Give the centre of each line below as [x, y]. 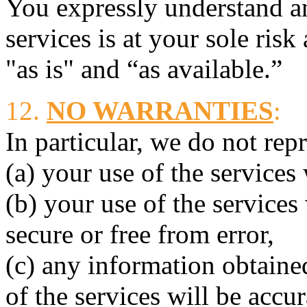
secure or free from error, [140, 234]
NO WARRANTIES [160, 110]
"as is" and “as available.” [144, 69]
